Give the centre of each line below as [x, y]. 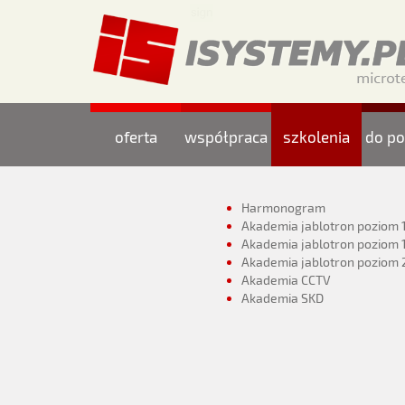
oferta [136, 137]
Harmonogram [283, 208]
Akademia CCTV [286, 280]
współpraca [226, 137]
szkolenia [316, 137]
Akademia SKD [282, 298]
